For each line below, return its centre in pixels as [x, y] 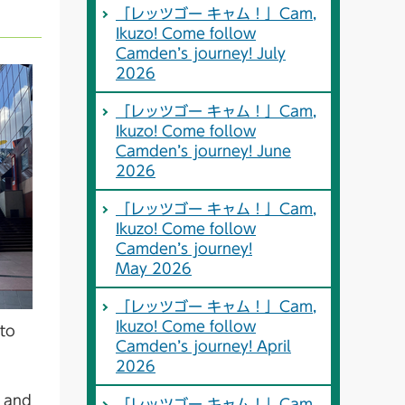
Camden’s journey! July [201, 54]
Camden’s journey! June [203, 151]
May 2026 [154, 269]
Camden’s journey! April [203, 347]
